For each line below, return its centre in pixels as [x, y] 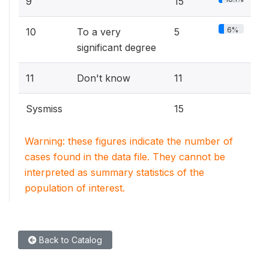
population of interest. [75, 188]
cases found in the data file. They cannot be [125, 157]
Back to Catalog [69, 240]
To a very [99, 32]
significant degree [116, 47]
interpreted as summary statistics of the [114, 172]
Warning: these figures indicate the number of [129, 141]
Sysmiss [44, 109]
